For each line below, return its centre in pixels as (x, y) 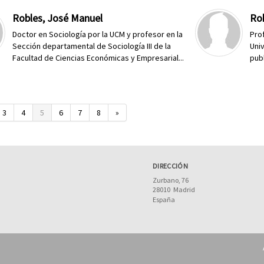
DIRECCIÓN (170, 166)
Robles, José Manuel (58, 18)
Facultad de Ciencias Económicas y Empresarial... (98, 58)
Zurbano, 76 (170, 180)
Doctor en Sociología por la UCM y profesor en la (98, 34)
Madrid (184, 189)
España (164, 199)
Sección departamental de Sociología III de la (92, 46)
